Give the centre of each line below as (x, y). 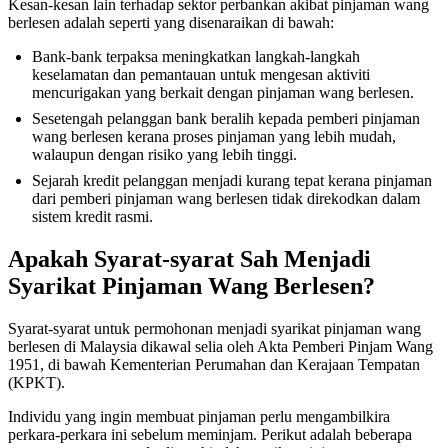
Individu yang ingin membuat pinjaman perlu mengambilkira (199, 417)
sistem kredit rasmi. (92, 217)
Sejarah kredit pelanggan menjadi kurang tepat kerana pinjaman (232, 181)
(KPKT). (36, 383)
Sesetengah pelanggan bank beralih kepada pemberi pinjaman (226, 119)
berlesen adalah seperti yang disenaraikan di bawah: (171, 23)
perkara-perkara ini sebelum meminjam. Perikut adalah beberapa (210, 435)
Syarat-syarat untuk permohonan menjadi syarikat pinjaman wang (214, 329)
